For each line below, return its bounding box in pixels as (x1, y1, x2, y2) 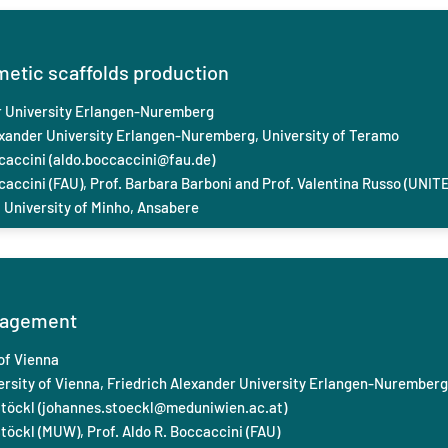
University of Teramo (262, 126, 399, 144)
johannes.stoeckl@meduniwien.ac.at (42, 398, 283, 416)
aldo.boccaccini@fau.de (53, 150, 211, 168)
